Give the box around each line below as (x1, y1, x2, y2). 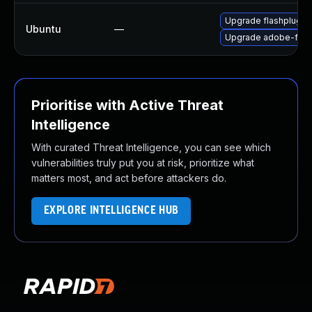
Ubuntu (26, 23, 61, 35)
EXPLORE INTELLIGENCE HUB (43, 205, 179, 217)
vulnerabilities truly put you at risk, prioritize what (31, 157, 254, 169)
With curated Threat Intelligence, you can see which (31, 141, 271, 153)
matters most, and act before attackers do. (31, 172, 226, 184)
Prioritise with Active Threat (31, 97, 224, 114)
